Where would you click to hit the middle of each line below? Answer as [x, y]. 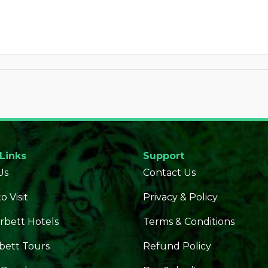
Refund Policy [177, 246]
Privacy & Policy [180, 197]
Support [164, 156]
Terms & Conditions [189, 222]
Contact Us [169, 173]
